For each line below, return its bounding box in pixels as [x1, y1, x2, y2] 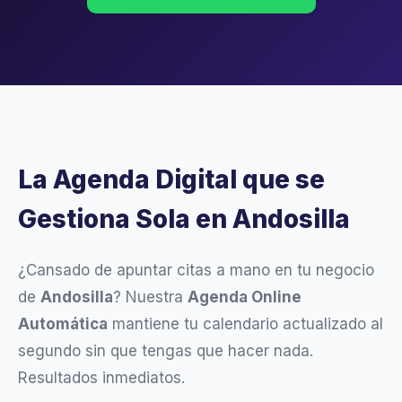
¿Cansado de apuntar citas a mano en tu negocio [18, 261, 374, 280]
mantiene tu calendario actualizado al [108, 315, 383, 334]
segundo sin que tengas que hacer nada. [18, 342, 313, 361]
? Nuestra [113, 288, 188, 307]
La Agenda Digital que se [18, 164, 325, 196]
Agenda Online [188, 288, 301, 307]
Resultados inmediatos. [18, 369, 185, 388]
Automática [18, 315, 108, 334]
